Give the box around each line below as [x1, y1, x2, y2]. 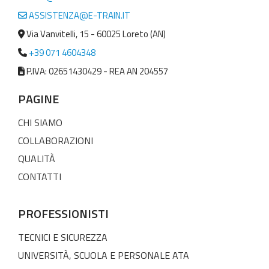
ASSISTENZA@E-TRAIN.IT [27, 8, 130, 22]
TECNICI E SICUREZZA [18, 229, 107, 244]
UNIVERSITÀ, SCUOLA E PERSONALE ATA [18, 247, 189, 262]
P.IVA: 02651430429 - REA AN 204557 [25, 64, 168, 78]
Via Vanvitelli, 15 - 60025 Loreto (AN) [25, 26, 166, 41]
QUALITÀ [18, 151, 55, 166]
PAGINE [18, 89, 59, 108]
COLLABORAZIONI [18, 133, 93, 148]
